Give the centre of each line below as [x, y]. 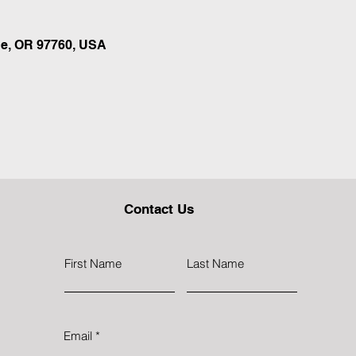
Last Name [216, 263]
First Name [93, 263]
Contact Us [159, 209]
